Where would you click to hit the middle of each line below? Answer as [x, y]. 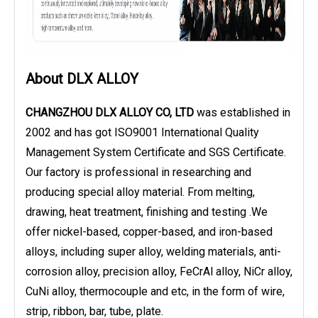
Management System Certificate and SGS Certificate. [156, 153]
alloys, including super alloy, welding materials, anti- [153, 252]
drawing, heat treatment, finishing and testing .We [147, 212]
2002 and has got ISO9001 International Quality [142, 133]
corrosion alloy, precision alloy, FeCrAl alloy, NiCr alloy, [159, 272]
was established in [242, 113]
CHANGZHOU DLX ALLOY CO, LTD [110, 113]
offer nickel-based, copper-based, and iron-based [149, 232]
